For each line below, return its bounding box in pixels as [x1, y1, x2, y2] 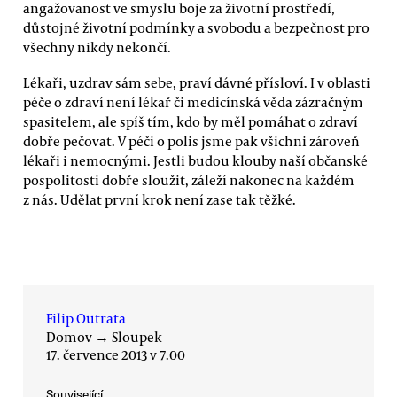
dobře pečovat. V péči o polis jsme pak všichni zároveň [23, 131, 360, 150]
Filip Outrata [46, 309, 126, 328]
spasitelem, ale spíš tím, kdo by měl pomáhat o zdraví [23, 112, 358, 130]
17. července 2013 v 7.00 [46, 346, 185, 364]
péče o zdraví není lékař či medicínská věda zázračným [23, 92, 363, 111]
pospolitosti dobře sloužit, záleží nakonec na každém [23, 170, 354, 189]
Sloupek [112, 328, 162, 346]
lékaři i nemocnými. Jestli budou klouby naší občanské [23, 151, 368, 169]
